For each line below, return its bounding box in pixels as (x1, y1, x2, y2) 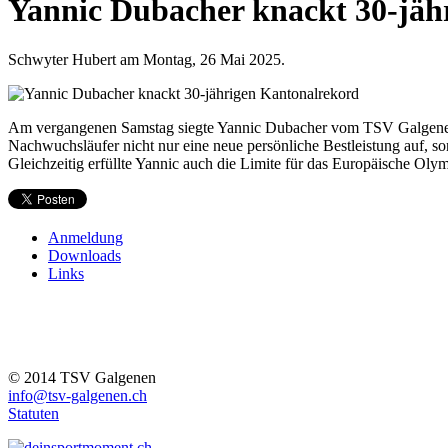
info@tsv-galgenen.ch (8, 386, 147, 404)
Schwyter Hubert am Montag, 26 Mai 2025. (8, 50, 285, 68)
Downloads (48, 246, 121, 264)
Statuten (8, 404, 59, 422)
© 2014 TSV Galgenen (8, 368, 156, 386)
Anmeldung (48, 228, 123, 246)
